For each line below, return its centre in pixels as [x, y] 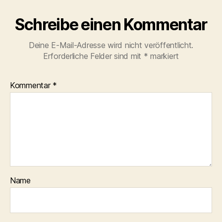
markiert [164, 56]
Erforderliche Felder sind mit [93, 56]
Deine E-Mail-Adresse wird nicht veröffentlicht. [111, 45]
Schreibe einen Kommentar [111, 25]
